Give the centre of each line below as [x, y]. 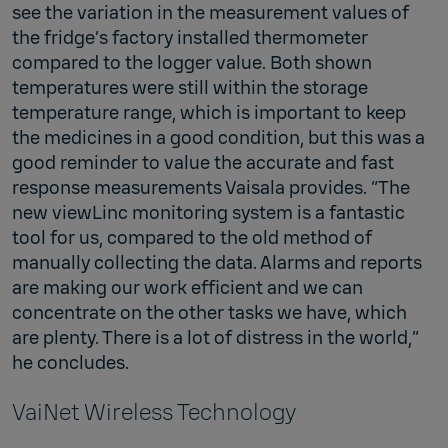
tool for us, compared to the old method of [192, 237]
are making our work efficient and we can [187, 287]
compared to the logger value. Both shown [192, 62]
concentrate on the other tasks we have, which [209, 312]
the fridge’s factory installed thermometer [190, 37]
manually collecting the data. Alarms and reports [217, 262]
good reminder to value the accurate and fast [203, 162]
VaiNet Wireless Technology [154, 412]
